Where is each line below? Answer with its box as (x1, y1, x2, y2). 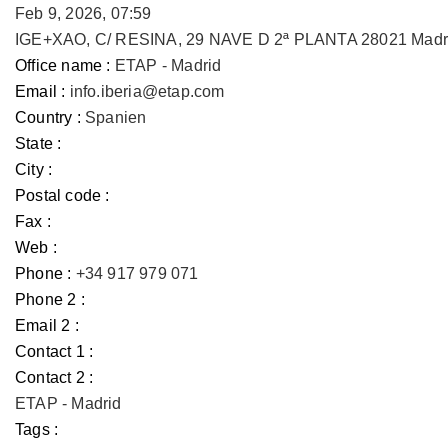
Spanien (85, 109, 147, 126)
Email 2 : (15, 317, 79, 334)
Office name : (15, 57, 111, 74)
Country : (15, 109, 81, 126)
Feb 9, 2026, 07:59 (15, 5, 152, 22)
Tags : (15, 421, 59, 438)
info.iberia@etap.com (69, 83, 225, 100)
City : (15, 161, 53, 178)
